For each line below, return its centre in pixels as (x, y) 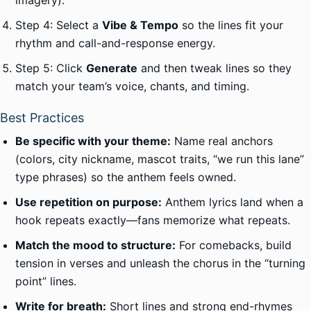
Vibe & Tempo (140, 25)
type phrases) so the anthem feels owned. (126, 177)
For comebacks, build (234, 245)
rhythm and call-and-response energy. (115, 43)
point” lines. (46, 281)
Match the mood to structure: (95, 245)
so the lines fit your (231, 25)
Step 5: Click (51, 68)
